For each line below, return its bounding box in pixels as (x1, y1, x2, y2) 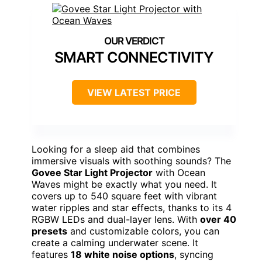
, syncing (174, 249, 213, 261)
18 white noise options (71, 249, 174, 261)
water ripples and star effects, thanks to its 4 (32, 202, 232, 214)
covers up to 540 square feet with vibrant (32, 190, 217, 202)
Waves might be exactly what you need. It (32, 178, 217, 191)
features (32, 249, 71, 261)
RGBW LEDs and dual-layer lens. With (32, 213, 200, 226)
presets (32, 225, 67, 237)
